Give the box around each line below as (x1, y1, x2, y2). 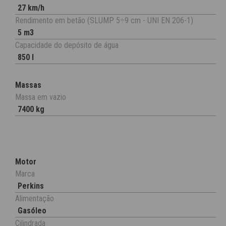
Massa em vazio (15, 92, 66, 102)
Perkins (18, 181, 44, 191)
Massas (15, 80, 41, 90)
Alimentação (15, 194, 54, 204)
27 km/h (18, 3, 44, 13)
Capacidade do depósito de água (15, 40, 119, 50)
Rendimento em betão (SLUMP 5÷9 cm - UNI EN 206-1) (15, 16, 193, 26)
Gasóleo (18, 206, 46, 216)
